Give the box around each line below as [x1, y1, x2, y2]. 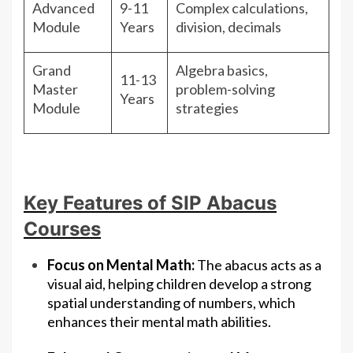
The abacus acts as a [195, 256, 321, 274]
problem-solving [176, 80, 275, 98]
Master [32, 80, 78, 98]
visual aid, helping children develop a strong [47, 275, 311, 293]
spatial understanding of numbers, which [47, 294, 295, 312]
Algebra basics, [176, 61, 268, 80]
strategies [176, 99, 239, 117]
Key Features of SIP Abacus [24, 191, 277, 215]
